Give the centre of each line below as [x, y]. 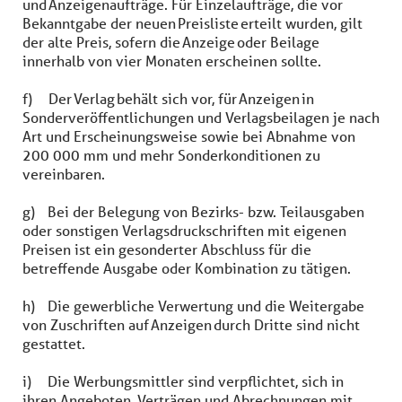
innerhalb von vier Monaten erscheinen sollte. [174, 61]
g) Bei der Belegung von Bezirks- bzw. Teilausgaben [193, 211]
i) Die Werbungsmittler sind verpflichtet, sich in [183, 381]
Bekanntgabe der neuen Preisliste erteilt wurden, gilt [192, 23]
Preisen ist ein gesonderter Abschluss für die [167, 249]
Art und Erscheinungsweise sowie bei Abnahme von [189, 136]
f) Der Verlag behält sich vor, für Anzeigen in [168, 98]
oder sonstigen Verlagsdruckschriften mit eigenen [184, 230]
